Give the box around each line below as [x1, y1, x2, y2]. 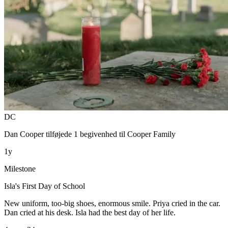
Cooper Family [127, 129, 176, 138]
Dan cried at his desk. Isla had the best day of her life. [4, 208, 176, 217]
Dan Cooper [4, 129, 44, 138]
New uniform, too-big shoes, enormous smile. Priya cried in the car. [4, 198, 220, 208]
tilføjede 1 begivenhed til [44, 129, 127, 138]
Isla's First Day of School [4, 181, 85, 190]
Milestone [4, 164, 36, 173]
